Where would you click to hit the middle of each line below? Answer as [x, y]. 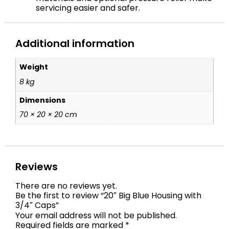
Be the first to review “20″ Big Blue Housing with [108, 196]
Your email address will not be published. [96, 216]
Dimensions [43, 100]
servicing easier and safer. [88, 8]
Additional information [75, 44]
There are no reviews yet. [66, 186]
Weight [34, 67]
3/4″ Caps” [37, 205]
